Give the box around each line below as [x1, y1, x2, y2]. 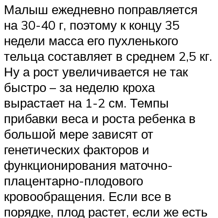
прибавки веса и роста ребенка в [4, 110, 196, 127]
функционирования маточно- [4, 157, 173, 173]
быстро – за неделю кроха [4, 79, 155, 95]
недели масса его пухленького [4, 33, 178, 49]
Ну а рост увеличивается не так [4, 64, 188, 80]
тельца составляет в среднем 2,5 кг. [4, 48, 212, 64]
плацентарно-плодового [4, 173, 143, 189]
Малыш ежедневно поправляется [4, 1, 198, 18]
